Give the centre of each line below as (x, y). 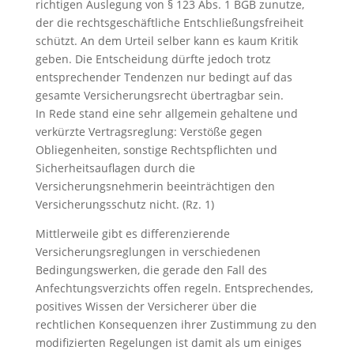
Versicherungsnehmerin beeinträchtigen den (155, 186)
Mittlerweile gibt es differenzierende (132, 233)
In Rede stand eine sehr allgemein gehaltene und (166, 113)
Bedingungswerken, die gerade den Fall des (151, 270)
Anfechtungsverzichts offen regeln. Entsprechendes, (174, 288)
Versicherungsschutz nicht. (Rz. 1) (124, 204)
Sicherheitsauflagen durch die (115, 168)
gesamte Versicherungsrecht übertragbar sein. (159, 95)
